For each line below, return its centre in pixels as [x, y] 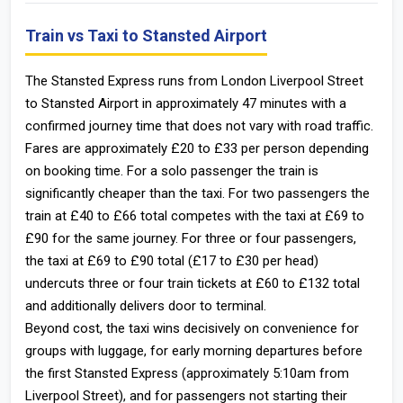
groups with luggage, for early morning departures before [194, 351]
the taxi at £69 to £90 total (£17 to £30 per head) [172, 261]
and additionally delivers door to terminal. [146, 306]
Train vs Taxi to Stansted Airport [146, 36]
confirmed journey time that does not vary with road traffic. [199, 126]
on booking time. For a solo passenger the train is [172, 171]
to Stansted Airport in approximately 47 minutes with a [186, 103]
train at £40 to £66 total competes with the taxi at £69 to [195, 216]
